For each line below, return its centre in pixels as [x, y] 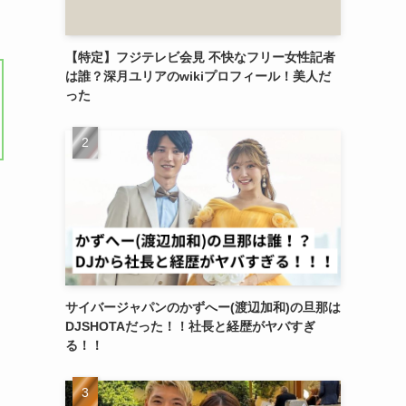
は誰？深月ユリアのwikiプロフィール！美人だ [198, 76]
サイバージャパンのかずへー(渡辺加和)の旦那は [203, 307]
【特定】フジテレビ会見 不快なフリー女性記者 [200, 57]
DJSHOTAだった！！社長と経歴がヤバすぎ [190, 326]
